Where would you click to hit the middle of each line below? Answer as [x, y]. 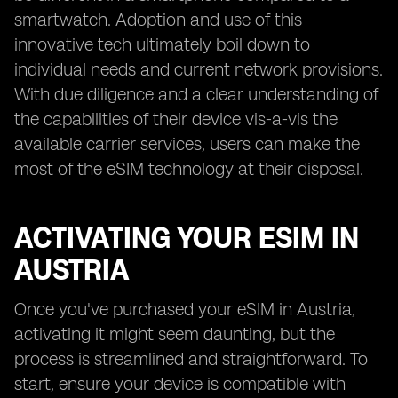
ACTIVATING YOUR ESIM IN [187, 238]
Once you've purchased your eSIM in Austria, [185, 309]
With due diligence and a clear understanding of [196, 94]
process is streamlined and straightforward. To [191, 359]
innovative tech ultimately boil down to [162, 44]
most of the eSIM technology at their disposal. [189, 169]
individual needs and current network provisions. [199, 69]
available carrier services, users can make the [187, 144]
